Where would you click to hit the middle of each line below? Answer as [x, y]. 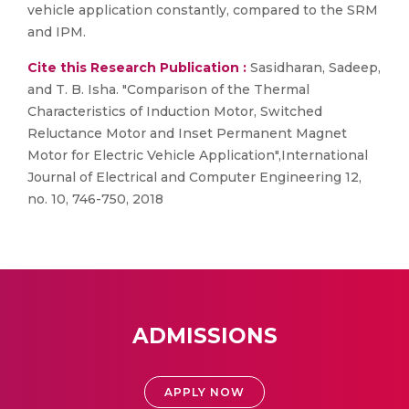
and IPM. [57, 32]
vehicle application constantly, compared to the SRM [203, 10]
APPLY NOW [204, 392]
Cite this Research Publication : [137, 68]
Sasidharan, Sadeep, [314, 68]
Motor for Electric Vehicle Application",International [198, 155]
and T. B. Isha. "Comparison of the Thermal [168, 89]
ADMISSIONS [204, 336]
